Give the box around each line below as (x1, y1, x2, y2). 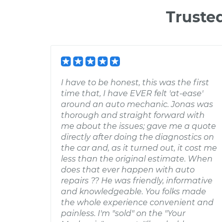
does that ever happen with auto (61, 165, 195, 174)
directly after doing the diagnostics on (61, 132, 214, 142)
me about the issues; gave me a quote (61, 121, 216, 131)
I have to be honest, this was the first (61, 78, 209, 87)
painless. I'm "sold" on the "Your (61, 209, 185, 218)
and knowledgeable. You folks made (61, 187, 206, 196)
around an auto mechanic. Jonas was (61, 100, 213, 109)
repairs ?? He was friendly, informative (61, 176, 213, 185)
